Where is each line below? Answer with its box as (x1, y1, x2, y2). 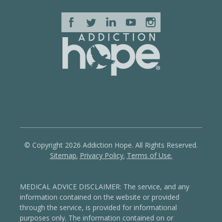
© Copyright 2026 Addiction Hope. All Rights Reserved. (24, 140, 198, 150)
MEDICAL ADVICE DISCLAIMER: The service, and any (20, 181, 189, 191)
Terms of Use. (126, 150, 172, 160)
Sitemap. (50, 150, 78, 160)
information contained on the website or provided (20, 192, 179, 202)
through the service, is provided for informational (20, 202, 177, 212)
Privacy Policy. (79, 150, 125, 160)
